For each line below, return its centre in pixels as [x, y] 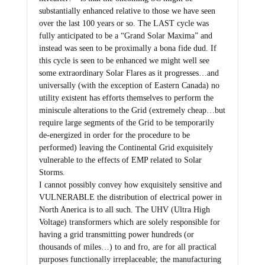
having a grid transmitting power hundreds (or [116, 234]
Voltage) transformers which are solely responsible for [129, 222]
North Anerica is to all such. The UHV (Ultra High [124, 209]
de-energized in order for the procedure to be [114, 135]
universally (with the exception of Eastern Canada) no [129, 85]
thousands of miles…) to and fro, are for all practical [127, 247]
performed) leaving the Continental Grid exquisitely [126, 147]
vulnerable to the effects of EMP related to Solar [120, 160]
